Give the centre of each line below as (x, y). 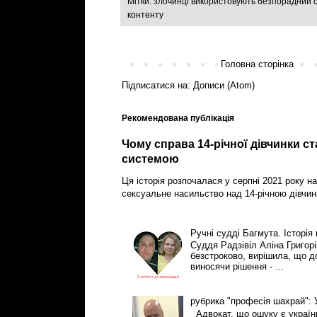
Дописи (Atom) (224, 86)
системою (150, 159)
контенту (145, 15)
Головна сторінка (258, 64)
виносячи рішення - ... (237, 266)
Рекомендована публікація (178, 119)
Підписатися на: (157, 86)
